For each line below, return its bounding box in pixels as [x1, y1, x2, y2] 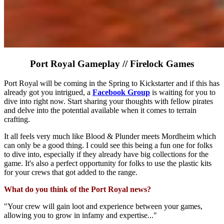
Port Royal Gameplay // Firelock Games [30, 58, 194, 69]
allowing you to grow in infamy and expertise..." [4, 211, 157, 220]
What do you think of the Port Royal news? [4, 185, 151, 194]
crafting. [4, 115, 30, 124]
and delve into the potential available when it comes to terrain [4, 106, 196, 115]
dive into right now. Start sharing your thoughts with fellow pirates [4, 97, 213, 106]
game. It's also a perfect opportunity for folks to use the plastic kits [4, 159, 211, 168]
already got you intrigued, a [4, 88, 92, 97]
